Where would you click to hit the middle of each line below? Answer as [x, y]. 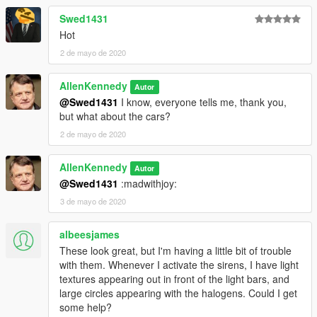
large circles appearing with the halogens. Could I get [178, 293]
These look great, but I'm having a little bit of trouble [175, 250]
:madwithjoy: [148, 183]
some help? [86, 307]
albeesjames [90, 234]
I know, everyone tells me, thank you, [202, 102]
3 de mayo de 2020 [93, 201]
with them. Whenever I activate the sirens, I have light [179, 264]
